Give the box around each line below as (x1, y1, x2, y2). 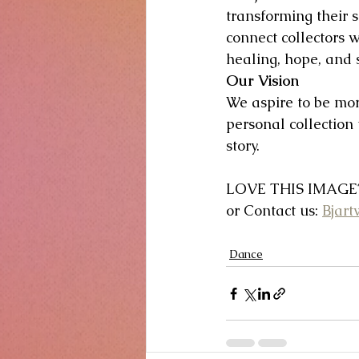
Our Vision (226, 71, 299, 90)
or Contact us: (226, 201, 322, 220)
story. (226, 136, 260, 155)
